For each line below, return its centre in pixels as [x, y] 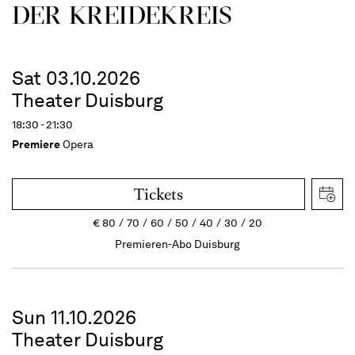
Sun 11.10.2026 [74, 317]
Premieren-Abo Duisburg [177, 244]
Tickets [158, 194]
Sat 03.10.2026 [76, 78]
